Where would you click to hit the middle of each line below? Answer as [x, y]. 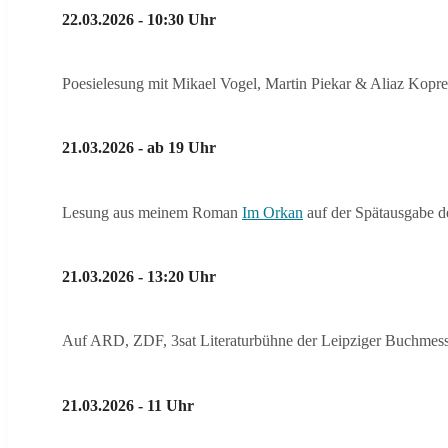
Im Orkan [272, 212]
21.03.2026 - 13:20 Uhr [139, 277]
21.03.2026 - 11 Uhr [128, 405]
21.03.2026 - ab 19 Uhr [139, 148]
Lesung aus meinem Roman [152, 212]
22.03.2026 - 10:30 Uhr [139, 19]
